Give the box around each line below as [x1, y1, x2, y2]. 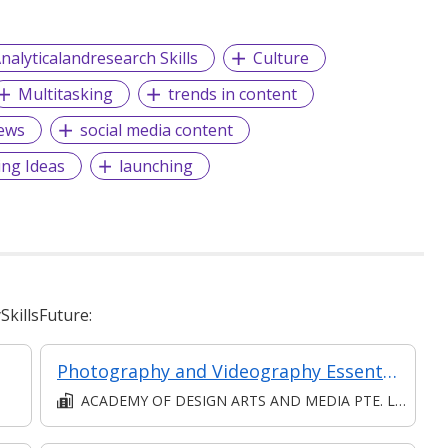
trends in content [168, 82, 298, 105]
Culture [253, 46, 310, 69]
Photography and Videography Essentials [383, 358, 397, 383]
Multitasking [18, 82, 114, 105]
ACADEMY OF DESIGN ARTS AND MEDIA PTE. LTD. [81, 390, 395, 410]
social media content [80, 118, 234, 141]
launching [119, 154, 194, 177]
